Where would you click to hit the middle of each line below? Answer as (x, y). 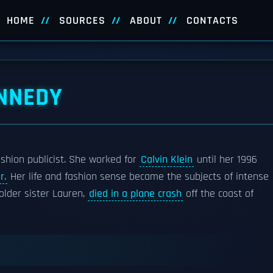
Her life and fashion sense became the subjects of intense (138, 177)
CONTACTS (212, 21)
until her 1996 (225, 160)
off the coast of (218, 194)
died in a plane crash (135, 194)
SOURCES (82, 21)
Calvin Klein (167, 160)
